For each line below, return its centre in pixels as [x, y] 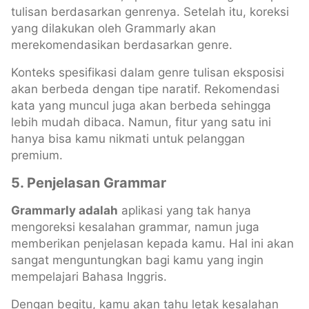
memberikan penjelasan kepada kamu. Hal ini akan [152, 243]
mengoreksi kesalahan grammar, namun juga [135, 227]
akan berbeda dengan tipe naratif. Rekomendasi [145, 89]
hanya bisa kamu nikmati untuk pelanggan [128, 138]
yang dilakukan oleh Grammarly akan [113, 28]
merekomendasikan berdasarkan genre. [122, 44]
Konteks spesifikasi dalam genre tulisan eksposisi [148, 72]
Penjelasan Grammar [97, 182]
